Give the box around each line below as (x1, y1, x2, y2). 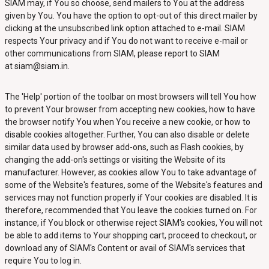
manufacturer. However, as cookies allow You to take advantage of (4, 168, 257, 177)
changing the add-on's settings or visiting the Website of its (4, 155, 226, 165)
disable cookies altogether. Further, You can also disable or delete (4, 130, 250, 139)
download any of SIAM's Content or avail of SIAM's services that (4, 243, 245, 253)
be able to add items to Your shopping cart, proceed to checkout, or (4, 231, 257, 240)
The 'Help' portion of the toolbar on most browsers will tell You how (4, 92, 256, 101)
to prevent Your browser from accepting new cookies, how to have (4, 104, 255, 114)
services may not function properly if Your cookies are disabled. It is (4, 193, 258, 202)
